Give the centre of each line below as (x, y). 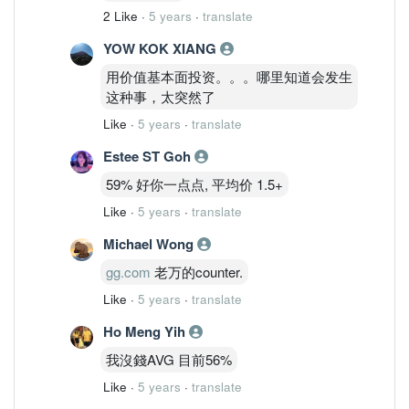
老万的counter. (197, 271)
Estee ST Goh (149, 156)
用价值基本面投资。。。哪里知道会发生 (229, 76)
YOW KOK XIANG (162, 48)
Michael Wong (150, 243)
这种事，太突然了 (161, 96)
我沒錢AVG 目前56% (169, 359)
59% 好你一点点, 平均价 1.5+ (194, 184)
